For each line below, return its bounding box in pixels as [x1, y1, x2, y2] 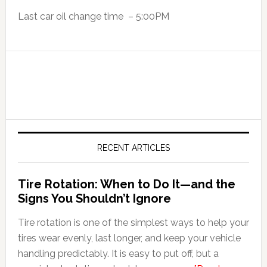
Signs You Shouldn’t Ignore [17, 191, 171, 206]
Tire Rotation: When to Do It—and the [17, 176, 235, 191]
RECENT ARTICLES [97, 142, 170, 153]
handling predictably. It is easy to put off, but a [17, 247, 219, 259]
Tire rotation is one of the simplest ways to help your [17, 216, 249, 228]
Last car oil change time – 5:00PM [17, 10, 169, 22]
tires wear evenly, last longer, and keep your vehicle [17, 232, 241, 244]
